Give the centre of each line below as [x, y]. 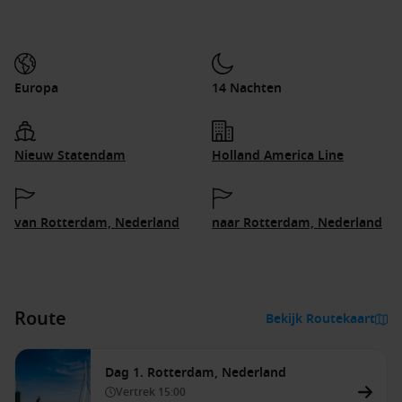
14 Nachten [247, 88]
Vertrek [137, 392]
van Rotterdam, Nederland [97, 223]
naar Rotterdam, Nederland [297, 223]
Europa [36, 88]
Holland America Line [278, 156]
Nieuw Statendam [70, 156]
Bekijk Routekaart [320, 319]
